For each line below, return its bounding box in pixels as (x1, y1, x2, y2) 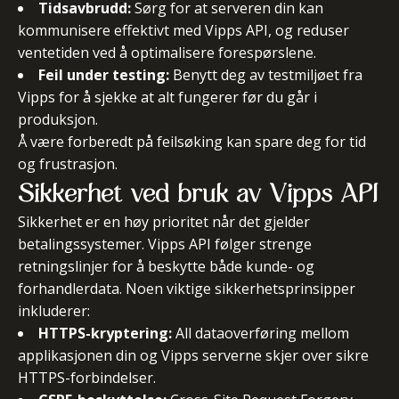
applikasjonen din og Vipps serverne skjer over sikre (18, 346, 369, 365)
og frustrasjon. (18, 154, 118, 174)
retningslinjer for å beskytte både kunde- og (18, 256, 314, 276)
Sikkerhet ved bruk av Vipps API (18, 182, 378, 204)
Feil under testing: (38, 65, 169, 85)
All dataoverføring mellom (172, 323, 349, 343)
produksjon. (18, 110, 98, 129)
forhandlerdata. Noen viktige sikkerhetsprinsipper (18, 279, 355, 298)
